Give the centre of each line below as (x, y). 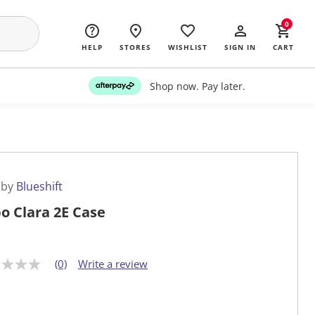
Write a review (113, 264)
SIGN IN (240, 47)
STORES (135, 47)
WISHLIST (188, 47)
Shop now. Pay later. (197, 86)
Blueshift (39, 187)
